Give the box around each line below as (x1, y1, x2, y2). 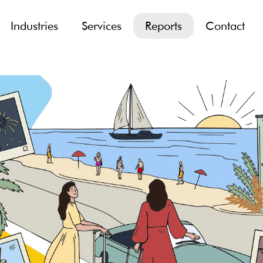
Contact (205, 18, 245, 33)
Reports (144, 18, 182, 33)
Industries (10, 18, 58, 33)
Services (81, 18, 122, 33)
